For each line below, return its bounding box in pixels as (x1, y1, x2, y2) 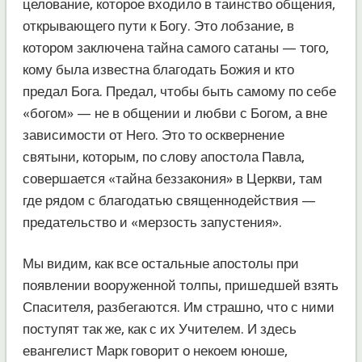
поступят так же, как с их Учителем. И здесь (22, 320, 297, 337)
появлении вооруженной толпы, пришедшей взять (22, 276, 339, 293)
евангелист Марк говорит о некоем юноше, (22, 342, 288, 359)
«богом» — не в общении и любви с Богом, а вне (22, 104, 327, 121)
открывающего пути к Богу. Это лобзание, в (22, 17, 294, 34)
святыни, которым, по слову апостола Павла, (22, 148, 305, 165)
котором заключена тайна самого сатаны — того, (22, 39, 329, 56)
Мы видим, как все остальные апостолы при (22, 255, 299, 271)
